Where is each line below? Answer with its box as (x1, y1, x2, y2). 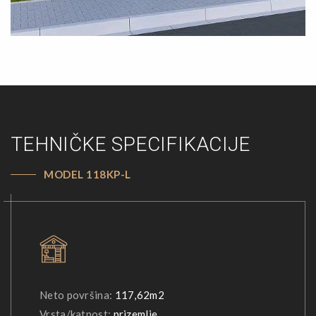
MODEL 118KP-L (44, 167, 131, 181)
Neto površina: (39, 288, 113, 301)
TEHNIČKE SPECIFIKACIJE (11, 132, 250, 156)
